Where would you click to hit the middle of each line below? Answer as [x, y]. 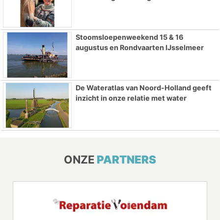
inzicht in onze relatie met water [131, 98]
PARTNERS [126, 160]
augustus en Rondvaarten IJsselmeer [139, 47]
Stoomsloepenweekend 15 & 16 [129, 37]
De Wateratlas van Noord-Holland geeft [143, 87]
